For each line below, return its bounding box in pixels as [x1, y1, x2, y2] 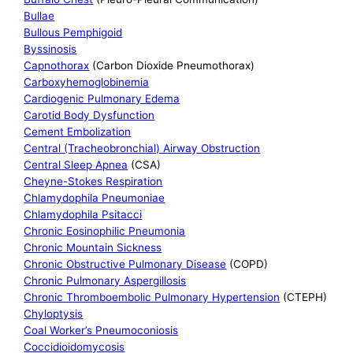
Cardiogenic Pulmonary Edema [24, 92, 180, 106]
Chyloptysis [24, 307, 84, 321]
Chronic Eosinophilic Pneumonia [24, 225, 186, 238]
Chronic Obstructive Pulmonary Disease [24, 258, 227, 271]
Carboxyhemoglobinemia [24, 76, 150, 89]
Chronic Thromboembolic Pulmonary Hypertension [24, 291, 281, 304]
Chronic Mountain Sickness [24, 241, 162, 255]
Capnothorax [24, 59, 90, 72]
